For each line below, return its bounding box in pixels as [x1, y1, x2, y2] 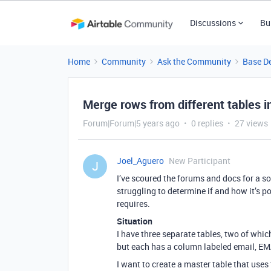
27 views [235, 117, 268, 129]
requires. [117, 198, 150, 209]
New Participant [169, 155, 230, 166]
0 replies [191, 117, 223, 129]
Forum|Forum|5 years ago [83, 117, 180, 129]
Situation [117, 215, 152, 227]
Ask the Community [157, 56, 231, 67]
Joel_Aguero [117, 155, 164, 166]
